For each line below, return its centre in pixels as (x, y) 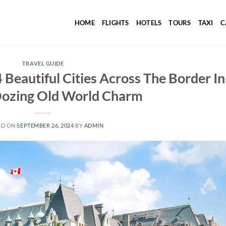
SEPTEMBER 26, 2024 (45, 125)
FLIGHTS (115, 23)
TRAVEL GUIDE (43, 63)
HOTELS (149, 23)
